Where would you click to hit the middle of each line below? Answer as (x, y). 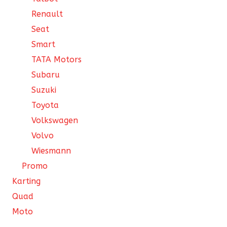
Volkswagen (55, 121)
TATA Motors (57, 60)
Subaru (46, 75)
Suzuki (44, 90)
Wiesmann (51, 151)
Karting (26, 181)
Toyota (45, 105)
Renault (47, 14)
